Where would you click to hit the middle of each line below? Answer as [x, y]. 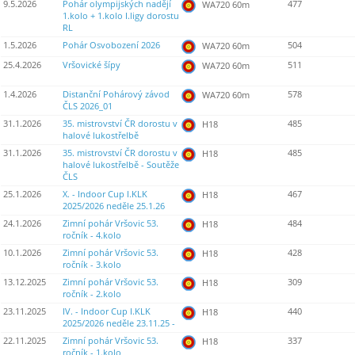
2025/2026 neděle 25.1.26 [114, 206]
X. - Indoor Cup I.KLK [105, 195]
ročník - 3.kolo [92, 265]
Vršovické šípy [92, 65]
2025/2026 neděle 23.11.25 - [119, 324]
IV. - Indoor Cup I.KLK [107, 312]
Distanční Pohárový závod [116, 95]
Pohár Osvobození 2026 [111, 46]
